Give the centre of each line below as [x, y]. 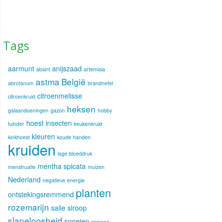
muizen [96, 167]
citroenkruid [22, 97]
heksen [81, 109]
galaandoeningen [28, 111]
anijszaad [67, 69]
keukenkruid [88, 124]
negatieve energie [64, 180]
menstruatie [22, 167]
